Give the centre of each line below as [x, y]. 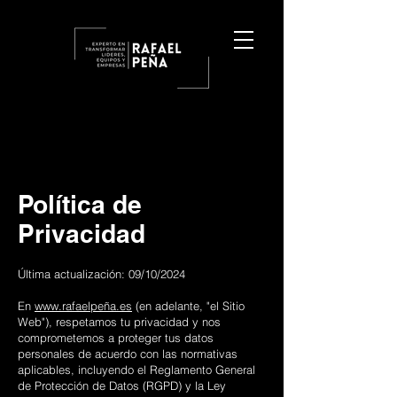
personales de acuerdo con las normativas [128, 354]
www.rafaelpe [69, 306]
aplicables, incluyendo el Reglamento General [136, 370]
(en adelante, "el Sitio [188, 306]
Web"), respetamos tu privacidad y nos [119, 322]
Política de [80, 204]
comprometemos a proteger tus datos [116, 338]
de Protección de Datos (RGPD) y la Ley [122, 385]
